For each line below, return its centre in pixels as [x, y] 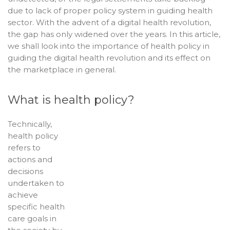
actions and [30, 159]
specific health [36, 207]
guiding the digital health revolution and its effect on [109, 58]
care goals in [32, 218]
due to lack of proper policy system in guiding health [110, 11]
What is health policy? [71, 100]
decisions [25, 171]
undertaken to [36, 183]
